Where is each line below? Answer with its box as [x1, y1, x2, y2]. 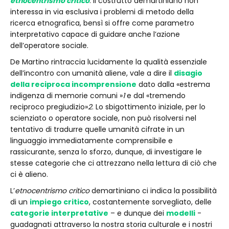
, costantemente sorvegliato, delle [89, 197, 212, 207]
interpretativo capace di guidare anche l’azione [10, 29, 180, 39]
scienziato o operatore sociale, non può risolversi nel [10, 113, 196, 123]
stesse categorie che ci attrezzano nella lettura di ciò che [10, 158, 217, 168]
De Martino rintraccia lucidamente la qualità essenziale [10, 57, 207, 67]
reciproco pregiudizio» [10, 102, 88, 112]
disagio [174, 68, 202, 78]
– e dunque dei [108, 208, 166, 218]
